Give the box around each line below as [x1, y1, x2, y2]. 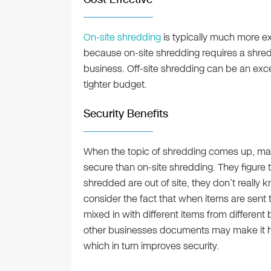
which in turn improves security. [83, 239, 219, 253]
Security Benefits [83, 106, 168, 122]
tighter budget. [83, 77, 147, 92]
